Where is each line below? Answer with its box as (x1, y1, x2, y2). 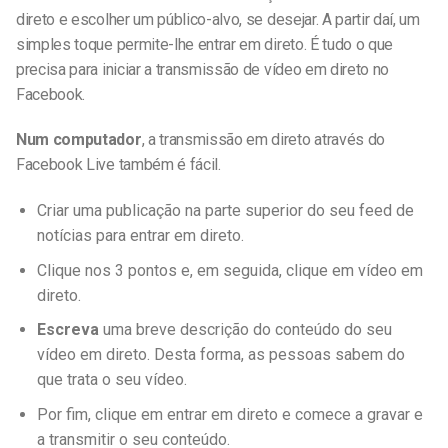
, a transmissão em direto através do (141, 130, 386, 150)
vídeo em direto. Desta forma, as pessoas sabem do (36, 345, 405, 365)
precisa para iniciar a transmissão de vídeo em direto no (16, 59, 390, 79)
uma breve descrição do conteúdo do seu (102, 320, 392, 340)
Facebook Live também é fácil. (16, 155, 221, 175)
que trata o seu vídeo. (36, 370, 187, 390)
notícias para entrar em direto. (36, 226, 244, 246)
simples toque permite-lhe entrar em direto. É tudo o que (16, 34, 394, 54)
